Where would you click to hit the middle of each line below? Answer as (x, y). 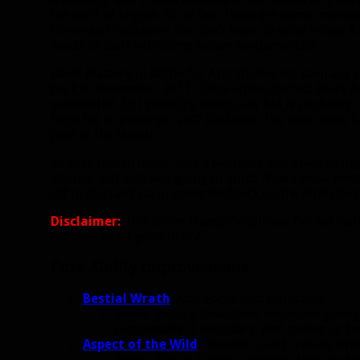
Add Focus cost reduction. (250, 299)
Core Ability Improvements (149, 268)
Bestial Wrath (127, 299)
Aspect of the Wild (140, 345)
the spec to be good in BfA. (128, 236)
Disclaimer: (86, 221)
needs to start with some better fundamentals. (184, 45)
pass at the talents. (104, 134)
